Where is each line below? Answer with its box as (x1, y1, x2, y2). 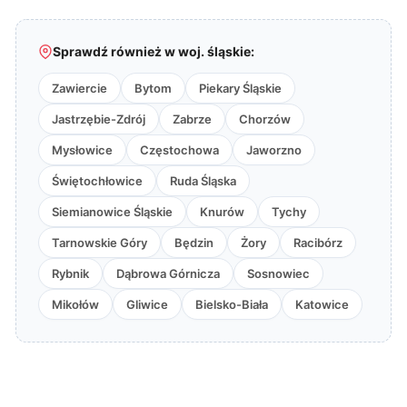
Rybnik (52, 266, 89, 281)
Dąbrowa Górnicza (116, 266, 220, 281)
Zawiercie (52, 81, 107, 95)
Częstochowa (140, 143, 219, 157)
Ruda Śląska (170, 174, 236, 188)
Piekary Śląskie (199, 81, 282, 95)
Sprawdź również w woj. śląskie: (53, 44, 254, 59)
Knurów (200, 204, 244, 219)
